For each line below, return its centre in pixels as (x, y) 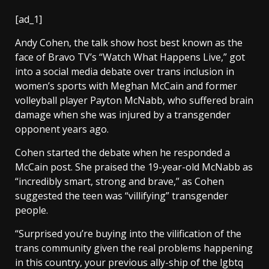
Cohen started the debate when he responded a (122, 153)
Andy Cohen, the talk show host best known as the (129, 43)
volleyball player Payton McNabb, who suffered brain (134, 100)
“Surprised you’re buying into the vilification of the (128, 234)
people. (33, 210)
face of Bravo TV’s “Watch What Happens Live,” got (130, 57)
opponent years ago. (63, 129)
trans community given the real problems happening (134, 248)
